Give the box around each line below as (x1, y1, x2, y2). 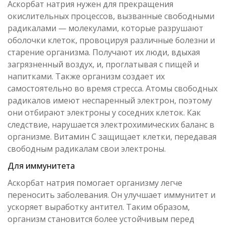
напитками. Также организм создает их (8, 71, 165, 82)
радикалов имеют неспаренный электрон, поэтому (8, 95, 212, 106)
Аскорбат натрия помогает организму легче (8, 177, 182, 188)
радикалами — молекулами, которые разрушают (8, 23, 203, 34)
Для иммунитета (8, 160, 75, 171)
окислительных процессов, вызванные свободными (8, 11, 214, 22)
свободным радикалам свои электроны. (8, 143, 166, 154)
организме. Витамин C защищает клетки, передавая (8, 131, 216, 142)
